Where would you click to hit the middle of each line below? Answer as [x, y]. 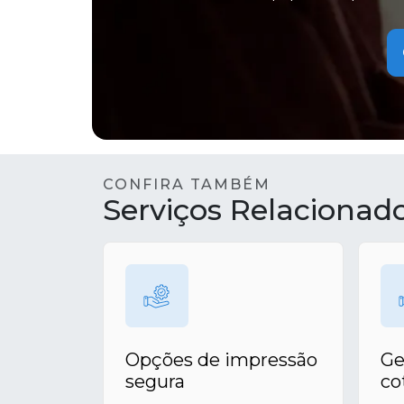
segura [155, 381]
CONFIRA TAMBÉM [187, 184]
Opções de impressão [221, 360]
